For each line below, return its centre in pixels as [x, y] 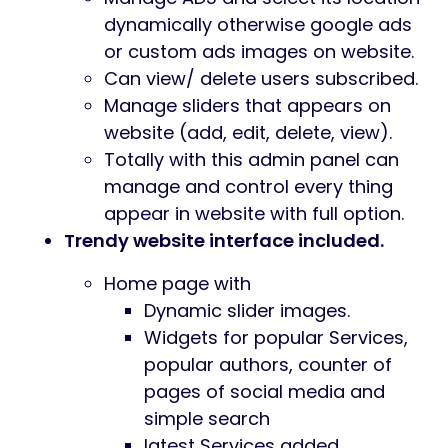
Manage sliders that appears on [247, 106]
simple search [207, 419]
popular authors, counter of [268, 365]
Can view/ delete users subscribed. [261, 79]
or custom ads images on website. [259, 52]
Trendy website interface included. [224, 241]
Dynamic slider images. [247, 311]
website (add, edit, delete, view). [248, 133]
